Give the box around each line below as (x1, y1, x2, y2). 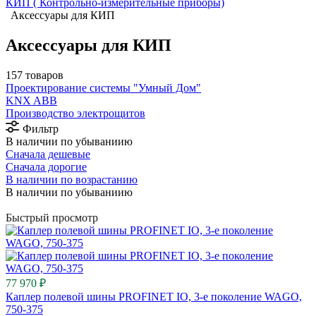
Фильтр (23, 122, 59, 135)
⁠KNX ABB (6, 94, 57, 107)
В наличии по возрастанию (6, 173, 138, 186)
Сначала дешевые (6, 147, 90, 160)
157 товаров (6, 68, 63, 81)
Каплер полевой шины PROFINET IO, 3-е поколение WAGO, (6, 290, 302, 303)
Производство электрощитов (6, 107, 145, 119)
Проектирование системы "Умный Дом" (6, 81, 201, 94)
